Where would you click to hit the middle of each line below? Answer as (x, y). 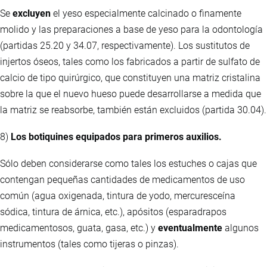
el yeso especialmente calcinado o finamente (146, 13)
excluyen (32, 13)
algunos (240, 228)
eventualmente (190, 228)
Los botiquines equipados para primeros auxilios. (116, 136)
